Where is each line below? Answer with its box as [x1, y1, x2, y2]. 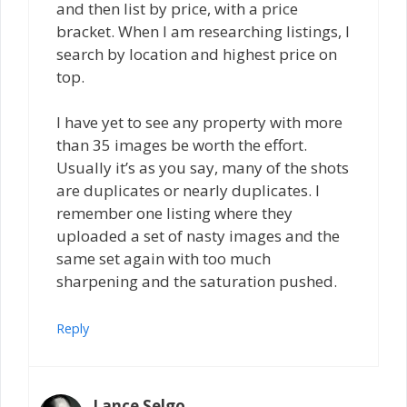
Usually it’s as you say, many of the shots [56, 157, 349, 179]
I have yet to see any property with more [56, 112, 342, 134]
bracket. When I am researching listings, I [56, 20, 350, 42]
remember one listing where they [56, 203, 293, 224]
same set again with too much [56, 248, 271, 270]
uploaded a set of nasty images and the [56, 225, 340, 247]
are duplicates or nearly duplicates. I [56, 180, 320, 202]
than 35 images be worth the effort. [56, 134, 307, 156]
